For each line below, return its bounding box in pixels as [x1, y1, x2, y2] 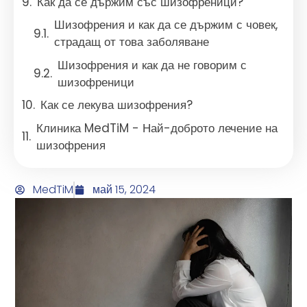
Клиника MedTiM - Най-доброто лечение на [36, 119, 278, 136]
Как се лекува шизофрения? [40, 97, 193, 114]
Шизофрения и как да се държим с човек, [54, 16, 278, 34]
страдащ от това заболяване [54, 34, 209, 51]
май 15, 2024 [93, 182, 156, 198]
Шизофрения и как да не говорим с [58, 56, 247, 73]
